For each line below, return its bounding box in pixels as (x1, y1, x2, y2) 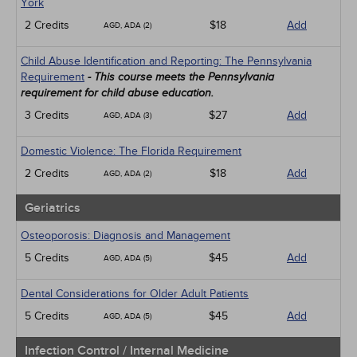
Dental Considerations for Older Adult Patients (21, 287, 249, 300)
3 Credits (25, 108, 69, 122)
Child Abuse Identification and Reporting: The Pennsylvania (21, 54, 312, 68)
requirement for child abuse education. (21, 87, 214, 99)
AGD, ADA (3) (104, 111, 151, 120)
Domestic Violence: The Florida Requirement (21, 144, 241, 158)
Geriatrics (25, 200, 80, 216)
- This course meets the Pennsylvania (84, 71, 274, 83)
